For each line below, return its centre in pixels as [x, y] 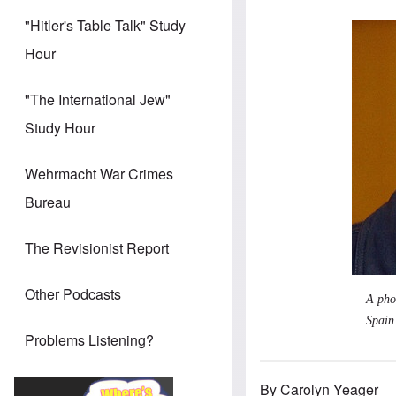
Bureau [48, 202]
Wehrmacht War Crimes [99, 174]
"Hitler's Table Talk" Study [105, 26]
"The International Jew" [98, 100]
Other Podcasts [73, 294]
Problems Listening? [89, 340]
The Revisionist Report [97, 248]
